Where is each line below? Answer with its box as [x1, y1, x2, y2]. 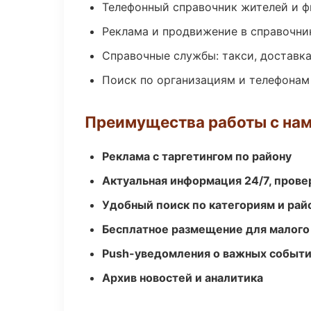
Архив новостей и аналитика [102, 271, 263, 285]
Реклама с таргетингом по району [102, 149, 292, 163]
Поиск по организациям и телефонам [102, 73, 310, 87]
